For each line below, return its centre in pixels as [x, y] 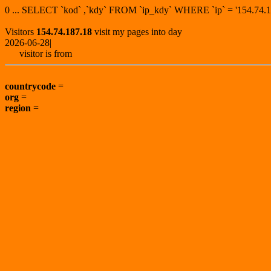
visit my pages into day [137, 32]
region [18, 108]
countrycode [30, 86]
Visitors [21, 32]
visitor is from [41, 54]
